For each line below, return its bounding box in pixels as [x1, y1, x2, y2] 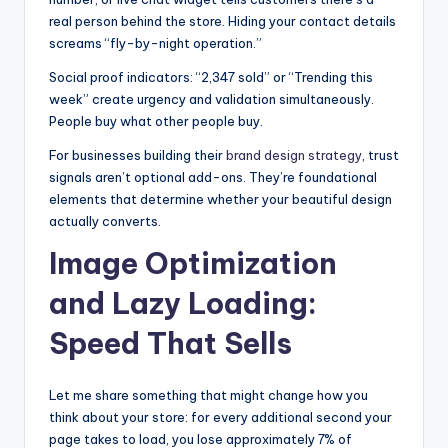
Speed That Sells [49, 325, 292, 363]
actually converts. [49, 213, 161, 230]
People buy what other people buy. [49, 113, 263, 130]
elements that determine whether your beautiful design [49, 191, 392, 208]
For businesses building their [49, 147, 226, 164]
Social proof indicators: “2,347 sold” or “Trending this [49, 69, 373, 86]
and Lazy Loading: [49, 285, 317, 323]
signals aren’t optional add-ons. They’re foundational [49, 169, 377, 186]
